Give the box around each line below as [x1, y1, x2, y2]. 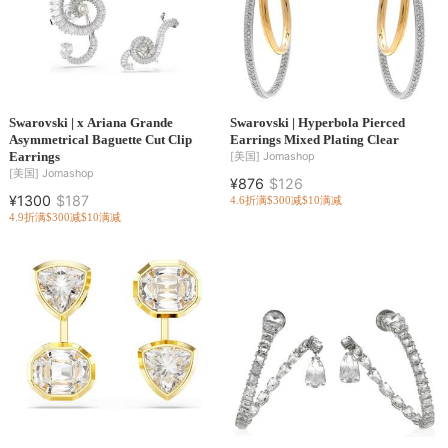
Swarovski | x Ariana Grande [8, 115, 173, 131]
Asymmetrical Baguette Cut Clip [8, 132, 192, 148]
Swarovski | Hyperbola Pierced [229, 115, 405, 131]
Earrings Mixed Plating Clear [229, 132, 399, 148]
